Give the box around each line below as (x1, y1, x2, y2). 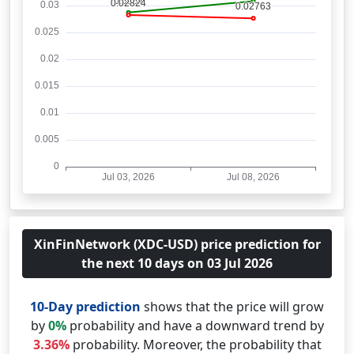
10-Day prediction (30, 298, 141, 315)
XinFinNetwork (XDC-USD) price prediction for (33, 235, 321, 253)
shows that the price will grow (141, 298, 324, 315)
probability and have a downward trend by (66, 317, 324, 334)
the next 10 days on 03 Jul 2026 (81, 254, 273, 272)
